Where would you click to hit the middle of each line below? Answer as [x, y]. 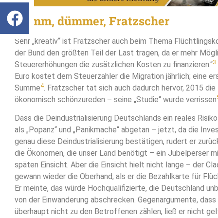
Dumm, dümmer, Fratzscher [92, 21]
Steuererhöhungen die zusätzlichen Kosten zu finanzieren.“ [114, 65]
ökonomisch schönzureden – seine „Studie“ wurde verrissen [116, 100]
